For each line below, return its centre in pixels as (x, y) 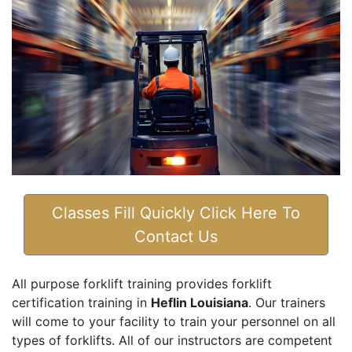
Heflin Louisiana (200, 303)
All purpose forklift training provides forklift (142, 284)
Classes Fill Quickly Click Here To (176, 213)
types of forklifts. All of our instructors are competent (172, 341)
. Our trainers (287, 303)
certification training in (81, 303)
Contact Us (176, 237)
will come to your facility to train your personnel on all (174, 322)
